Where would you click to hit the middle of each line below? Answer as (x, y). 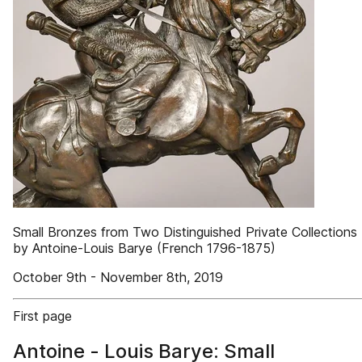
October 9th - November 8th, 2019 (118, 277)
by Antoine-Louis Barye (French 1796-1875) (144, 248)
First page (42, 316)
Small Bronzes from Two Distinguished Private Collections (185, 232)
